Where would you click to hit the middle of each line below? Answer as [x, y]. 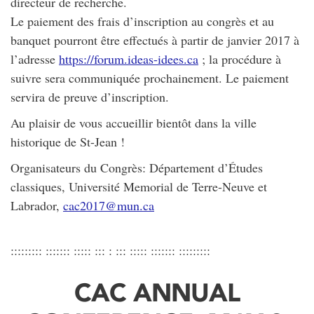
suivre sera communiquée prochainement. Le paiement [150, 77]
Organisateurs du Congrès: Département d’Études [137, 167]
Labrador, [37, 205]
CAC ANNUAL [157, 292]
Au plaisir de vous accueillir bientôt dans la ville [134, 122]
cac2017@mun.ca [109, 205]
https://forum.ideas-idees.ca [129, 59]
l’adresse [35, 59]
